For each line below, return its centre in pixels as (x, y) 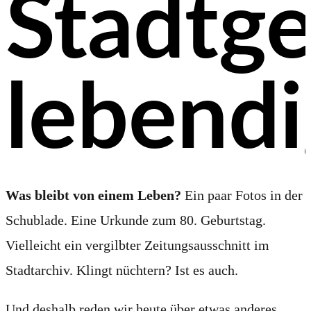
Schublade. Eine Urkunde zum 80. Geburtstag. (136, 220)
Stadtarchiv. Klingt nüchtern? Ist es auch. (122, 270)
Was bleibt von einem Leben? (93, 195)
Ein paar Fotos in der (242, 195)
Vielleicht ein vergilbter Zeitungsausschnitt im (137, 245)
